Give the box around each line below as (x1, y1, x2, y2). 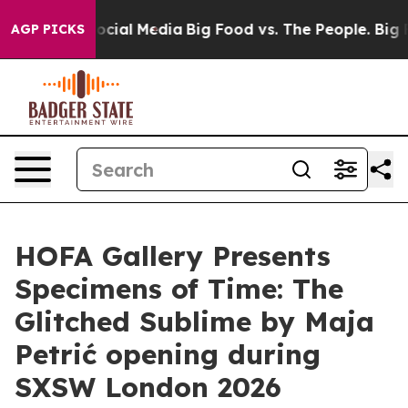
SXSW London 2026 (15, 370, 281, 404)
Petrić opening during (15, 337, 321, 372)
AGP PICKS (11, 21, 85, 37)
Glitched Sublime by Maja (15, 304, 374, 339)
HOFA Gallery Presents (15, 239, 331, 273)
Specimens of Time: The (15, 271, 343, 306)
